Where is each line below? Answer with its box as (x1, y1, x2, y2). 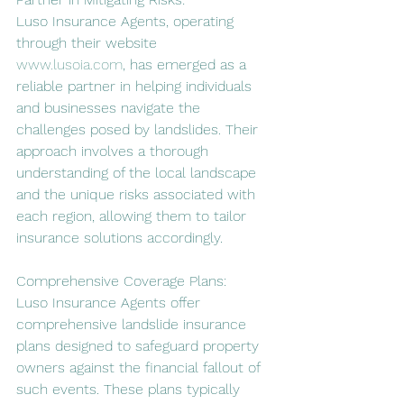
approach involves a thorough (16, 142, 213, 160)
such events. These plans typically (16, 380, 244, 398)
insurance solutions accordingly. (16, 228, 223, 246)
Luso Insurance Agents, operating (16, 12, 238, 30)
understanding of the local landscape (16, 163, 261, 181)
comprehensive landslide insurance (16, 315, 251, 333)
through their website (16, 33, 161, 51)
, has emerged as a (123, 55, 251, 73)
